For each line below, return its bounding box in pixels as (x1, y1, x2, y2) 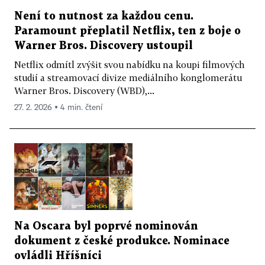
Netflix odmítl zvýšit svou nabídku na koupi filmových (14, 59, 245, 70)
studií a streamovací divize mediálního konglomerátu (14, 72, 242, 83)
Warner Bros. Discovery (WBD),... (14, 85, 154, 96)
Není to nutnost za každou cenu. (14, 11, 193, 22)
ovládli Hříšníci (14, 250, 102, 261)
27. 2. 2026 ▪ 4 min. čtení (14, 104, 102, 112)
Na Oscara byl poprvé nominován (14, 221, 198, 231)
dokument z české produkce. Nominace (14, 235, 230, 246)
